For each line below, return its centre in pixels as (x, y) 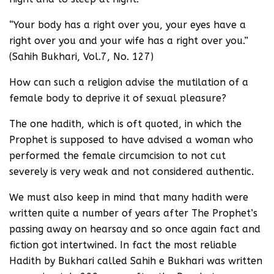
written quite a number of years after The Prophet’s (133, 213)
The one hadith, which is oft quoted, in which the (125, 124)
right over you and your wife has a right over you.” (129, 41)
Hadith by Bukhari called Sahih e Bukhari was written (136, 261)
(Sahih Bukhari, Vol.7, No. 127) (81, 57)
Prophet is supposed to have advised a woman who (131, 140)
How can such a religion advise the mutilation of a (129, 82)
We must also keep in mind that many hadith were (129, 197)
